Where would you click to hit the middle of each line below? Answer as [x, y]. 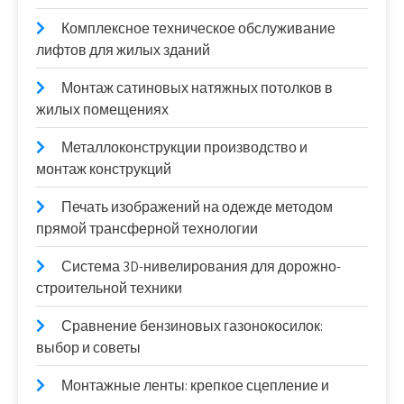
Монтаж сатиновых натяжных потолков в [197, 88]
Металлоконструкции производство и [184, 148]
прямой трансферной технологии [147, 229]
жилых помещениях [102, 110]
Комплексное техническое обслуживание [198, 29]
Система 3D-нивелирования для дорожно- [201, 267]
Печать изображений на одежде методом [197, 207]
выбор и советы [88, 348]
